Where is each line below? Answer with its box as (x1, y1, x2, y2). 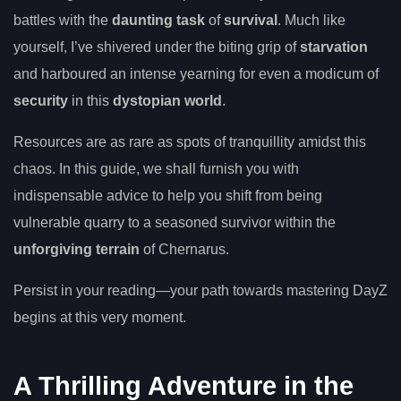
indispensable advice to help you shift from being (13, 188, 322, 204)
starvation (300, 39, 368, 55)
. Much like (277, 13, 346, 29)
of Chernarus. (140, 242, 229, 258)
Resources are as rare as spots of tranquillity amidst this (13, 134, 366, 150)
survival (224, 13, 277, 29)
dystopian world (113, 93, 222, 109)
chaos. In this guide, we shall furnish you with (13, 161, 299, 177)
